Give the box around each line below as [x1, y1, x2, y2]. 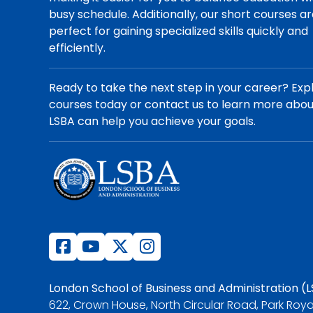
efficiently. [49, 40, 106, 56]
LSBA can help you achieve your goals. [49, 113, 256, 129]
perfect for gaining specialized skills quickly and [49, 23, 309, 39]
